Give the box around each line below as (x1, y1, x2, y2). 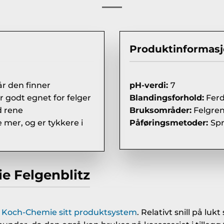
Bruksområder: (129, 105, 191, 115)
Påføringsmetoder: (129, 117, 210, 127)
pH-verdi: (129, 80, 170, 90)
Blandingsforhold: (129, 92, 204, 102)
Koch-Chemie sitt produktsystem (1, 207, 137, 217)
